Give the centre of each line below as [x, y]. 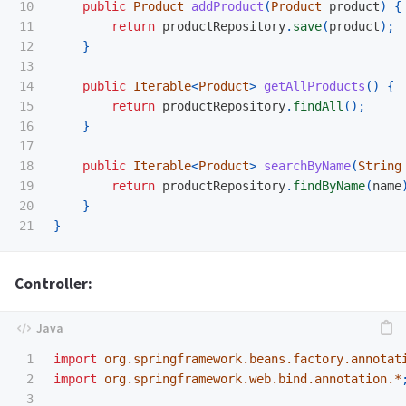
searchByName [307, 166]
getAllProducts [314, 86]
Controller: [53, 283]
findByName [329, 186]
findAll [318, 106]
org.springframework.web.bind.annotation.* [253, 378]
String [380, 166]
